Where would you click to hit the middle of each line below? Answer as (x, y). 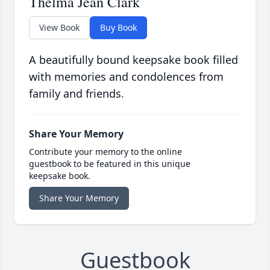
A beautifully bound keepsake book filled (133, 60)
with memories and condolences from (126, 77)
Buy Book (118, 28)
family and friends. (77, 94)
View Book (59, 28)
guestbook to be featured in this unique (110, 164)
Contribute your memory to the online (105, 152)
